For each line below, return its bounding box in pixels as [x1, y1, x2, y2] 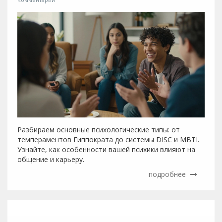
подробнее [149, 169, 188, 179]
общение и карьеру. [17, 154, 84, 164]
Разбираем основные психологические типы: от [17, 124, 180, 134]
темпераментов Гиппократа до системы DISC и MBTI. [17, 134, 199, 144]
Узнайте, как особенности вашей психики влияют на [17, 144, 195, 154]
